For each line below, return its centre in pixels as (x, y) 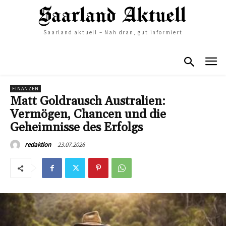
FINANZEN (25, 89)
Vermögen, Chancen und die (88, 115)
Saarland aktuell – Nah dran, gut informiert (113, 32)
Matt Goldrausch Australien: (88, 102)
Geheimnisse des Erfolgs (76, 128)
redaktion (38, 145)
